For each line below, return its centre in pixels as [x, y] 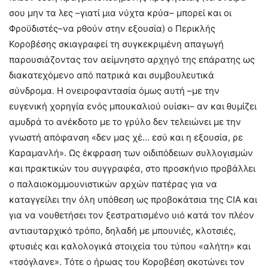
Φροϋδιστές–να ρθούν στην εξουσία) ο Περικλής [112, 28]
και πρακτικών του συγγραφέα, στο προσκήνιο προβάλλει [132, 168]
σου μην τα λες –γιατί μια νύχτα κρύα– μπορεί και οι [120, 13]
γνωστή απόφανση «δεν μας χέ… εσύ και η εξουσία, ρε [126, 137]
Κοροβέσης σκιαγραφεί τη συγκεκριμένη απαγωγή [116, 44]
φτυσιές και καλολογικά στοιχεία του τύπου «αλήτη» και [130, 246]
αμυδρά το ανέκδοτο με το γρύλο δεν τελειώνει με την [125, 121]
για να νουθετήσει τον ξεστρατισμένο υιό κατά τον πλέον [132, 215]
